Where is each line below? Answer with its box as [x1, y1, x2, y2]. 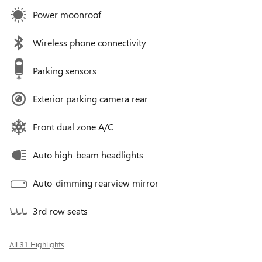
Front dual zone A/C [33, 120, 113, 133]
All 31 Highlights [9, 239, 64, 250]
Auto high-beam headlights [33, 149, 143, 161]
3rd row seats [33, 205, 88, 218]
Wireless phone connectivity [33, 36, 146, 49]
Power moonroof [33, 8, 101, 21]
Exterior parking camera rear [33, 92, 148, 105]
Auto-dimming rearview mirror [33, 177, 158, 189]
